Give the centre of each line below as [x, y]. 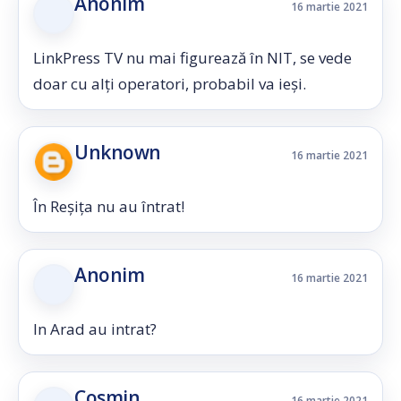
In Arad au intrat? [95, 329]
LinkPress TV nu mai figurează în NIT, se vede [192, 58]
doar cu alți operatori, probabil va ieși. [170, 84]
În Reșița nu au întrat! [109, 206]
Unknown [118, 152]
